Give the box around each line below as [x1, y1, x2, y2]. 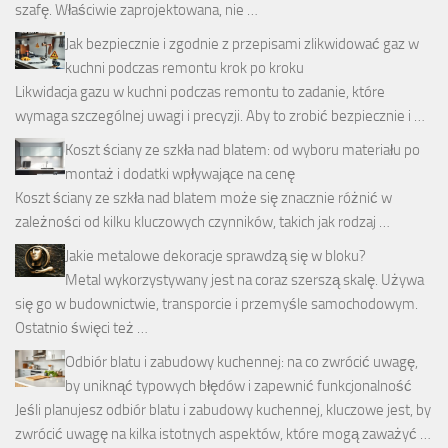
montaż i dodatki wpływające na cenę [65, 164, 295, 183]
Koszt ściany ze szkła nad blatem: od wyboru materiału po [65, 140, 420, 159]
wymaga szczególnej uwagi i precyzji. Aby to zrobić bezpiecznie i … [15, 106, 425, 125]
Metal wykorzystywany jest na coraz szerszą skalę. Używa [65, 270, 424, 289]
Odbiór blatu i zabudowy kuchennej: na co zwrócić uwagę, [65, 352, 418, 371]
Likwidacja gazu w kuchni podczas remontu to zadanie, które [15, 82, 385, 101]
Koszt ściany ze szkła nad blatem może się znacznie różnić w [15, 188, 392, 207]
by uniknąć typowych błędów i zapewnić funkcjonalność [65, 376, 412, 395]
